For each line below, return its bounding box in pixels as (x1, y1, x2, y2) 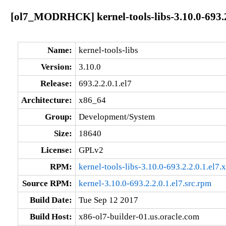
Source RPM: (22, 178, 72, 188)
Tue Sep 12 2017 (78, 195, 138, 205)
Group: (44, 111, 72, 122)
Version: (40, 62, 72, 72)
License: (40, 145, 72, 155)
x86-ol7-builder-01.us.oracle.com (78, 211, 199, 221)
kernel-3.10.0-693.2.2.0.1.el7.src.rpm (78, 178, 211, 188)
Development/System (78, 111, 155, 122)
